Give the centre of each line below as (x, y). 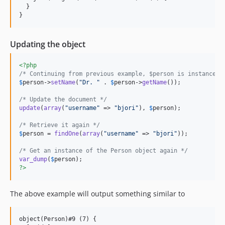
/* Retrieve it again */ (60, 125)
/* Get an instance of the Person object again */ (103, 150)
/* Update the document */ (63, 99)
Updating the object (48, 44)
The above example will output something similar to (97, 193)
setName (63, 82)
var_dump (33, 159)
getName (154, 82)
